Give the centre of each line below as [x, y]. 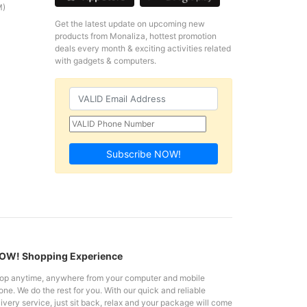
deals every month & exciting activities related [143, 49]
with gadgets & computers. [105, 61]
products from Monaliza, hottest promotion [135, 36]
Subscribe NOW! [143, 153]
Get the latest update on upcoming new [130, 24]
